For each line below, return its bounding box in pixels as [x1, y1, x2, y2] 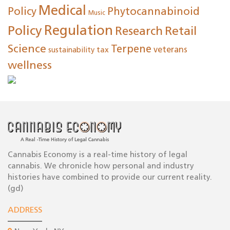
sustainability [48, 47, 94, 55]
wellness [8, 61, 52, 72]
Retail [165, 26, 197, 39]
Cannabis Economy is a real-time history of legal [8, 151, 187, 160]
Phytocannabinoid [107, 7, 200, 18]
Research [115, 26, 163, 39]
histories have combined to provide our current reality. [8, 174, 212, 182]
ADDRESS [8, 206, 42, 215]
